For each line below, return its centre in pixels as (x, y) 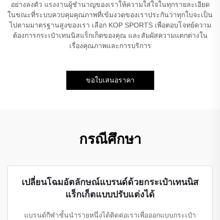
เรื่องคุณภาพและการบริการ (110, 45)
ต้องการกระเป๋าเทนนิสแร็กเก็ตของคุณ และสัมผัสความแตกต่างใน (110, 35)
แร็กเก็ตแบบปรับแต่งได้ (110, 194)
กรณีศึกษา (110, 139)
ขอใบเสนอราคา (110, 80)
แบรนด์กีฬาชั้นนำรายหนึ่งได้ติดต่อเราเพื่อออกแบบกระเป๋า (110, 215)
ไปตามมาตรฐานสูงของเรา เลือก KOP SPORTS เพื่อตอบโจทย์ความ (110, 25)
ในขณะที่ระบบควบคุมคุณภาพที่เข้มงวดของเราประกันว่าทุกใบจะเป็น (110, 14)
